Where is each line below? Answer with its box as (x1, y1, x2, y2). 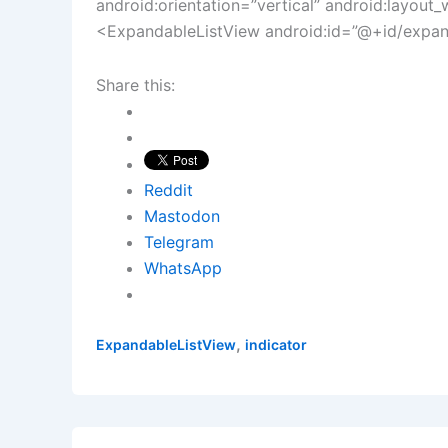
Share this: (96, 75, 175, 96)
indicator (245, 336, 307, 354)
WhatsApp (144, 258, 222, 279)
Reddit (144, 180, 193, 201)
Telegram (144, 232, 214, 253)
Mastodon (144, 206, 220, 227)
